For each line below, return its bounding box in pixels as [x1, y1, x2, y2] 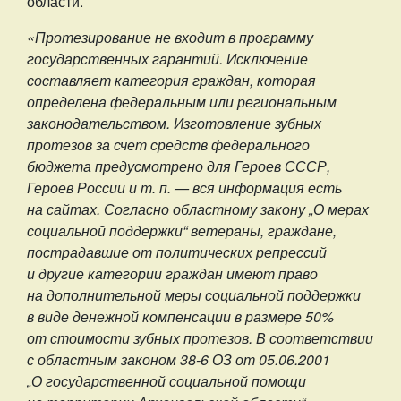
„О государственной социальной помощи [27, 371, 306, 391]
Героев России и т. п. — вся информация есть [27, 177, 342, 198]
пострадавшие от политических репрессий [27, 242, 327, 262]
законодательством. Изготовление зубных [27, 113, 321, 133]
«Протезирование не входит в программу [27, 27, 313, 47]
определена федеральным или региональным [27, 91, 337, 112]
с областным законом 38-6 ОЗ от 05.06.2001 [27, 349, 330, 370]
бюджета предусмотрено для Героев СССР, [27, 156, 330, 176]
